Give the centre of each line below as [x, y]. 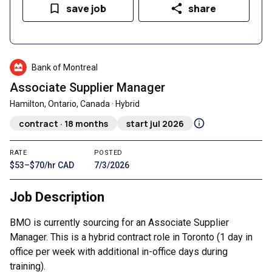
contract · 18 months [63, 123]
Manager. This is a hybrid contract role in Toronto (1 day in [131, 237]
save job [86, 8]
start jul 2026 [155, 123]
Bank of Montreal [65, 67]
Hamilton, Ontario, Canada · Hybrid [75, 104]
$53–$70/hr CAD [42, 165]
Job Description [57, 197]
